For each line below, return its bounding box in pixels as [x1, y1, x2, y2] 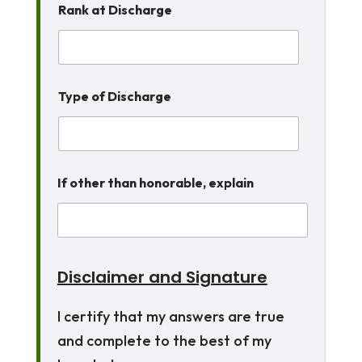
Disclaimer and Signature [57, 266, 267, 288]
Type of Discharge [57, 88, 171, 104]
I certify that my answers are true [57, 307, 284, 326]
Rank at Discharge [57, 2, 172, 18]
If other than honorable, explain [57, 175, 254, 191]
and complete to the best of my [57, 331, 271, 350]
